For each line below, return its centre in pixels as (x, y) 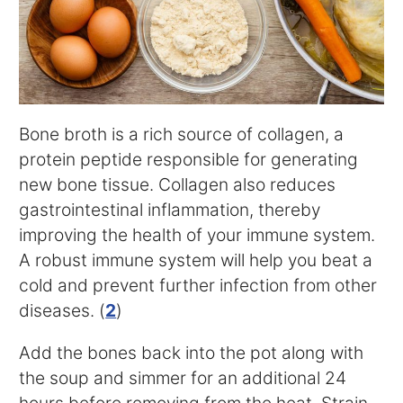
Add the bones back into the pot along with (192, 353)
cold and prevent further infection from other (198, 286)
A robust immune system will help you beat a (196, 260)
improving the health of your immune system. (197, 235)
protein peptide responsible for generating (189, 160)
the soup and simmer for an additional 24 (183, 378)
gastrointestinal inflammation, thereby (170, 210)
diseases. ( (63, 311)
